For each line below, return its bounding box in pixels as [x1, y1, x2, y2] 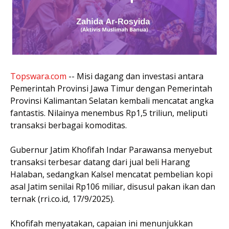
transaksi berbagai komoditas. [10, 120, 129, 131]
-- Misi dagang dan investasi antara [66, 71, 203, 82]
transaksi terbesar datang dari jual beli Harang [10, 156, 190, 168]
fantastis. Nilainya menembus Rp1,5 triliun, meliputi [10, 107, 208, 119]
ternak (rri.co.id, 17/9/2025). [10, 193, 114, 204]
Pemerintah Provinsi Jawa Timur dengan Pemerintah [10, 83, 212, 94]
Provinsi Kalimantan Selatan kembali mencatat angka [10, 95, 214, 106]
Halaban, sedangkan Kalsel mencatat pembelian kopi [10, 169, 213, 180]
